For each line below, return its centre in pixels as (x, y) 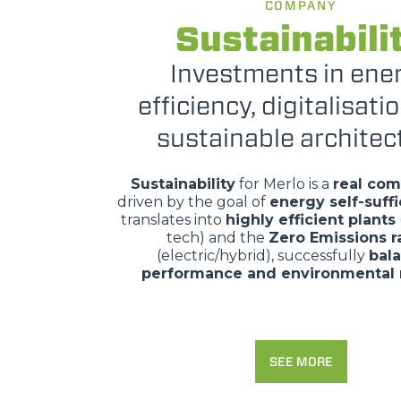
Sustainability (183, 184)
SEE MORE (301, 362)
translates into (173, 220)
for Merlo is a (284, 184)
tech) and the (217, 238)
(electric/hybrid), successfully (263, 256)
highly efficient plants (311, 220)
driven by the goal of (193, 202)
